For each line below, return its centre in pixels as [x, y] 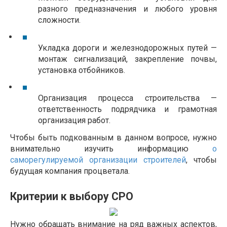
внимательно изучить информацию [111, 148]
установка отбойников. [82, 70]
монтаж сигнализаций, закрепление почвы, [127, 59]
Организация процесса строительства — [127, 98]
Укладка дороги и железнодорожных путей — [127, 48]
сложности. [59, 20]
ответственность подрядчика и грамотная [127, 109]
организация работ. [74, 121]
